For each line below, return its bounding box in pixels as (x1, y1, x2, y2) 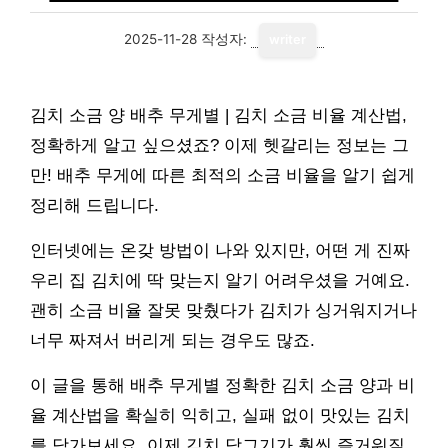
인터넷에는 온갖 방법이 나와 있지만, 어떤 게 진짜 (30, 241, 410, 260)
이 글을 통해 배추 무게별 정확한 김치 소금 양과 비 (30, 376, 415, 395)
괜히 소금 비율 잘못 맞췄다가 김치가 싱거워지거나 (30, 301, 417, 320)
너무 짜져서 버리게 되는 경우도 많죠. (30, 331, 315, 350)
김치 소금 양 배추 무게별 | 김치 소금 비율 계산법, (30, 106, 407, 125)
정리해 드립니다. (30, 196, 159, 215)
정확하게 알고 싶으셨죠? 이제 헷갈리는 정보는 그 (30, 136, 409, 155)
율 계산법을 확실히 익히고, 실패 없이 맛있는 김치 (30, 406, 410, 425)
